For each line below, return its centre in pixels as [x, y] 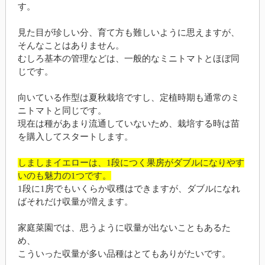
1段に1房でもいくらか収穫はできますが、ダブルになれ [129, 188]
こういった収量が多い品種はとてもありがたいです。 [124, 253]
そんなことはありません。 [71, 45]
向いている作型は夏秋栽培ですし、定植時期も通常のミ [128, 97]
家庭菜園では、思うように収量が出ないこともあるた [124, 227]
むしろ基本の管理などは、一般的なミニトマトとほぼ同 [128, 58]
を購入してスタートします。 [75, 136]
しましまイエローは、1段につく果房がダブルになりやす [131, 162]
